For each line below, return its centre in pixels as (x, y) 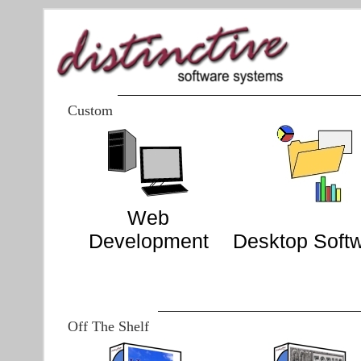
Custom (90, 110)
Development (148, 241)
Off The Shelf (108, 326)
